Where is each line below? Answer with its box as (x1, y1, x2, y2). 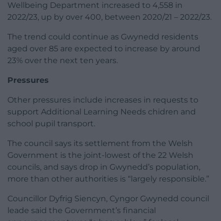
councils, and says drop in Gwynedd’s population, (7, 162, 200, 172)
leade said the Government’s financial (7, 206, 156, 216)
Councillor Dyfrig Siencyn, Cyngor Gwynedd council (7, 194, 209, 204)
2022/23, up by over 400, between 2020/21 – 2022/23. (7, 12, 212, 22)
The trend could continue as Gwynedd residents (7, 32, 198, 42)
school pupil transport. (7, 119, 95, 129)
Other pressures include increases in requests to (7, 95, 198, 105)
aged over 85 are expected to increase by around (7, 44, 200, 54)
